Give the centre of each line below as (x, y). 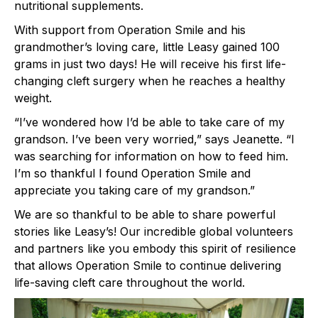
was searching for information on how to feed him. (151, 157)
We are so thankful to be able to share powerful (145, 215)
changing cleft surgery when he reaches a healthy (150, 81)
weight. (33, 98)
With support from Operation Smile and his (130, 30)
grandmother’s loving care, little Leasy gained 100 (147, 47)
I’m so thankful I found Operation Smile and (132, 174)
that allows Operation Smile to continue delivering (148, 266)
